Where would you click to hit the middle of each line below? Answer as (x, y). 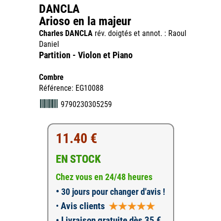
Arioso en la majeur (85, 21)
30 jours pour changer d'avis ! (112, 192)
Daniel (49, 44)
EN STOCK (78, 159)
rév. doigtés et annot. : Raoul (140, 33)
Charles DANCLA (66, 33)
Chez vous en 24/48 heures (104, 177)
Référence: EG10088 (71, 88)
